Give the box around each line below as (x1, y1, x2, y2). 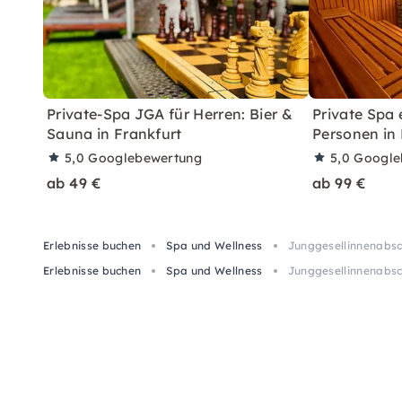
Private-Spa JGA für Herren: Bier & (47, 104, 293, 123)
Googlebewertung (88, 149, 203, 166)
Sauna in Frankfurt (47, 124, 182, 143)
